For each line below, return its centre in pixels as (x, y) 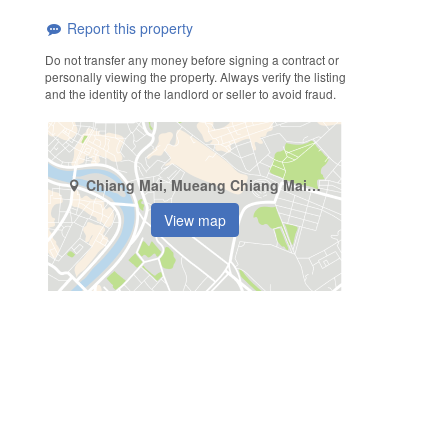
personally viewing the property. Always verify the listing (195, 76)
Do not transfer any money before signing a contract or (191, 59)
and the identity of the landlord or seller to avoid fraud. (190, 93)
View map (195, 220)
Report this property (127, 28)
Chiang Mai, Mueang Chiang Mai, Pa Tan (313, 185)
